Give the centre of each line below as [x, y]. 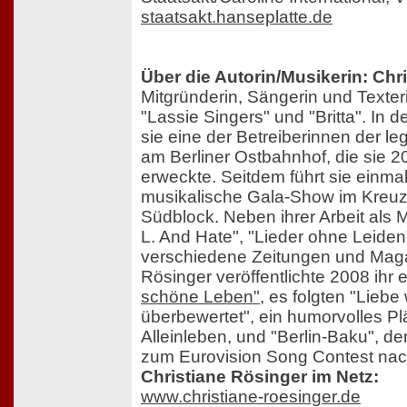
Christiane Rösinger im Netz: [260, 377]
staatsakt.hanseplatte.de [237, 17]
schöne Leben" [200, 297]
